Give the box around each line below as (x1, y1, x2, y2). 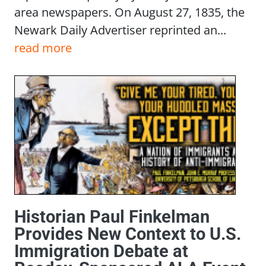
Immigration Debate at (14, 240, 188, 261)
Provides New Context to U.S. (14, 223, 241, 244)
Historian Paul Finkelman (14, 206, 210, 227)
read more (14, 39, 72, 56)
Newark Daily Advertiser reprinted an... (14, 21, 226, 39)
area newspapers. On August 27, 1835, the (14, 4, 245, 21)
